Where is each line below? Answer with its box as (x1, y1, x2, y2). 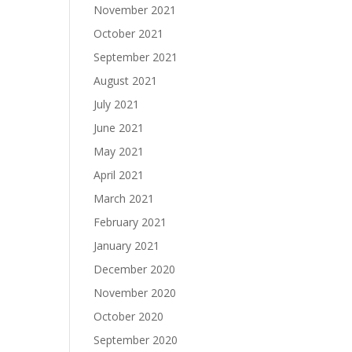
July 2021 (93, 97, 140, 112)
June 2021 (93, 120, 145, 135)
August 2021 (93, 73, 158, 88)
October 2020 (93, 309, 164, 324)
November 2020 (93, 285, 177, 300)
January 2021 (93, 238, 160, 253)
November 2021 (93, 2, 177, 17)
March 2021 (93, 191, 155, 206)
